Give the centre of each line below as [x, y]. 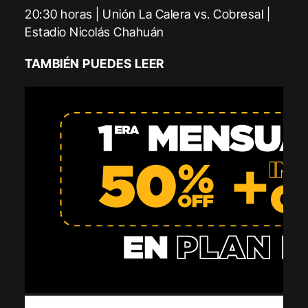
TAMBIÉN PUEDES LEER [95, 63]
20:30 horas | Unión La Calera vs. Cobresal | [148, 14]
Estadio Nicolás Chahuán [95, 32]
